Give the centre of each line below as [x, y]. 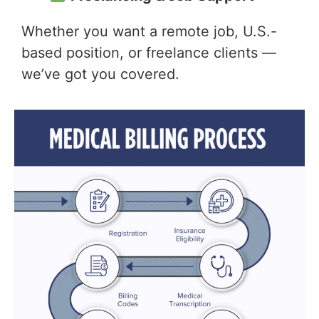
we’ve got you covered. [100, 74]
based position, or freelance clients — [149, 53]
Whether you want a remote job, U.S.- [149, 32]
